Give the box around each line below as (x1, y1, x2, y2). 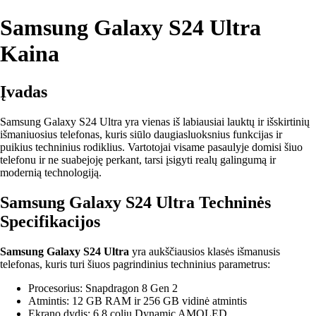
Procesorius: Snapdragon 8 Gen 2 (28, 281, 178, 294)
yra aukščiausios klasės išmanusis (129, 245, 280, 257)
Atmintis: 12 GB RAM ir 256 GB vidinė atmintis (28, 294, 247, 307)
